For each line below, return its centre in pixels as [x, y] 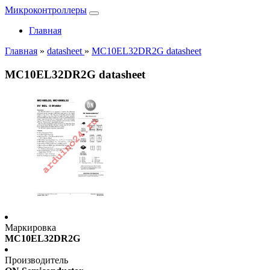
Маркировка [30, 228]
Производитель [36, 260]
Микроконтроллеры [46, 10]
